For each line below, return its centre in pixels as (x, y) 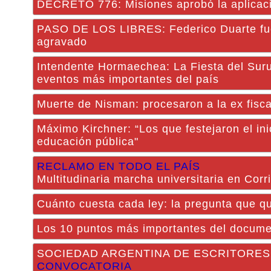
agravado (62, 42)
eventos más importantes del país (128, 79)
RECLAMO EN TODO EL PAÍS (119, 166)
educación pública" (88, 142)
